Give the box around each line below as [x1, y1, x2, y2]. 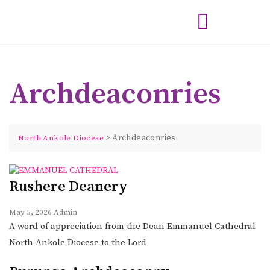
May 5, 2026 [9, 207, 52, 217]
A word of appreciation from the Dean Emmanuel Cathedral [9, 220, 256, 232]
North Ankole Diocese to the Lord [9, 236, 146, 248]
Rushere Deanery [9, 177, 128, 196]
